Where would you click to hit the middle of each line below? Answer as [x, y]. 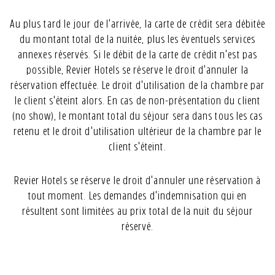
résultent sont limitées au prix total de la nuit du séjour [137, 211]
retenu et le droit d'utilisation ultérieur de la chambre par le [137, 131]
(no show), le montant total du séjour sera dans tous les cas [137, 116]
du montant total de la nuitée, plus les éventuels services [137, 39]
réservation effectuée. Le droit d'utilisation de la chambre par [137, 85]
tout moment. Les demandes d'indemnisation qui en [137, 196]
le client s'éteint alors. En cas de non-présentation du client [137, 101]
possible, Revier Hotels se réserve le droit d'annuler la [137, 70]
